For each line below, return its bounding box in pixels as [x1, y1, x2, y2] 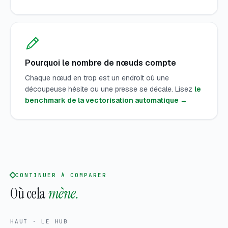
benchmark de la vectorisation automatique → [25, 96, 187, 105]
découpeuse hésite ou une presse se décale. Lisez [25, 84, 192, 94]
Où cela [10, 184, 46, 203]
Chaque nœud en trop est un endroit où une [25, 73, 169, 83]
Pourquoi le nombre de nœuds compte [25, 58, 176, 69]
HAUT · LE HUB [10, 217, 68, 225]
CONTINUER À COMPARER [15, 171, 107, 179]
